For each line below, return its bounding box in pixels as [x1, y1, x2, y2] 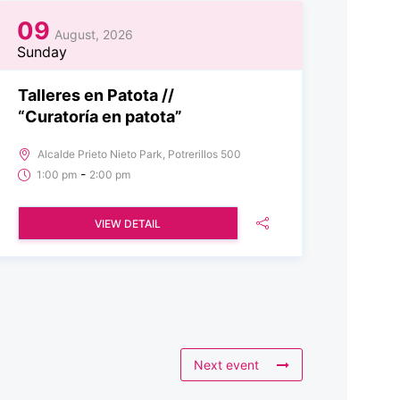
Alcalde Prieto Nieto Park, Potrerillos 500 [37, 146, 241, 161]
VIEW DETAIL [95, 216, 162, 230]
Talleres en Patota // [17, 85, 174, 104]
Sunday [16, 42, 67, 61]
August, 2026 [54, 26, 133, 42]
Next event [194, 356, 259, 372]
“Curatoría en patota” [17, 106, 182, 126]
